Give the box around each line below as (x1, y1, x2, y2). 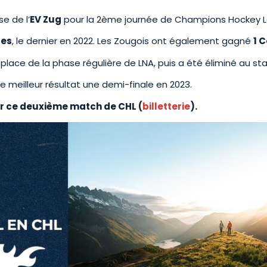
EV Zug (30, 13, 61, 26)
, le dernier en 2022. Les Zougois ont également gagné (12, 35, 253, 48)
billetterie (142, 100, 190, 113)
